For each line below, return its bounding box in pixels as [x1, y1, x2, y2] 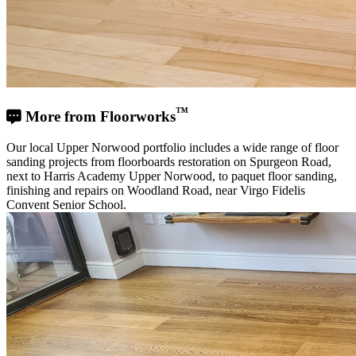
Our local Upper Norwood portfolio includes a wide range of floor [6, 141, 339, 155]
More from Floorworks [21, 108, 176, 126]
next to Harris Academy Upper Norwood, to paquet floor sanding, [6, 169, 337, 184]
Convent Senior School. [6, 198, 126, 212]
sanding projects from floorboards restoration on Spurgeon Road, [6, 155, 331, 169]
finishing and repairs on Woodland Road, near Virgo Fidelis [6, 184, 305, 198]
